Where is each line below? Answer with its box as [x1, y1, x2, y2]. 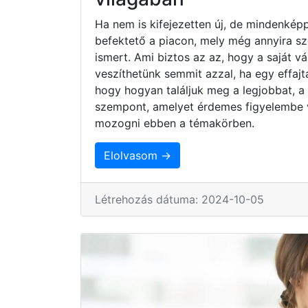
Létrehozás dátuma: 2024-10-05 [95, 192, 264, 206]
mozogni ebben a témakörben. [95, 115, 254, 130]
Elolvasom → [104, 148, 171, 162]
